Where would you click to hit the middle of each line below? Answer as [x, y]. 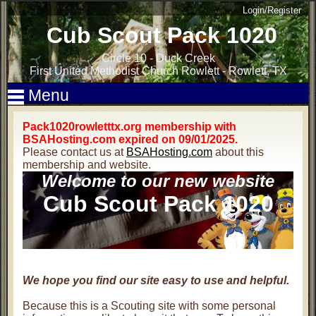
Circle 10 [124, 58]
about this [238, 152]
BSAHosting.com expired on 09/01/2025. [130, 139]
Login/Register [272, 10]
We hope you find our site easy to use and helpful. [156, 280]
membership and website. [87, 165]
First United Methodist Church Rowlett [124, 71]
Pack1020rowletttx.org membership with [129, 127]
